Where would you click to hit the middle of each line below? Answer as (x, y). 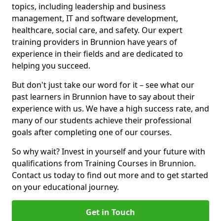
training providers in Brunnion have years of (94, 42)
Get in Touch (110, 212)
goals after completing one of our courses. (92, 132)
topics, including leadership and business (89, 6)
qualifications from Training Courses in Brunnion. (104, 163)
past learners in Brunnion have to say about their (103, 97)
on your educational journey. (65, 187)
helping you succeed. (51, 66)
